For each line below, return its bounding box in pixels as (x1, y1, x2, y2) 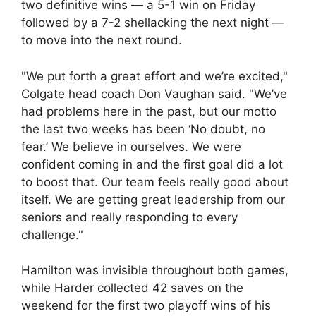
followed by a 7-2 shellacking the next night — (21, 16, 284, 30)
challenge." (21, 227, 83, 242)
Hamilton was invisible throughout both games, (21, 263, 288, 277)
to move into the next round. (21, 33, 182, 47)
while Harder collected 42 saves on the (21, 281, 243, 295)
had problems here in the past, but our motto (21, 104, 276, 119)
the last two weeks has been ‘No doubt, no (21, 121, 265, 136)
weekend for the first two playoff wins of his (21, 298, 271, 312)
